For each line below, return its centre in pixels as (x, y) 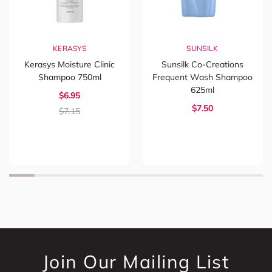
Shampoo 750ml (70, 77)
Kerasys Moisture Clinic (70, 64)
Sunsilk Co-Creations (202, 64)
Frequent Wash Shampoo (202, 77)
